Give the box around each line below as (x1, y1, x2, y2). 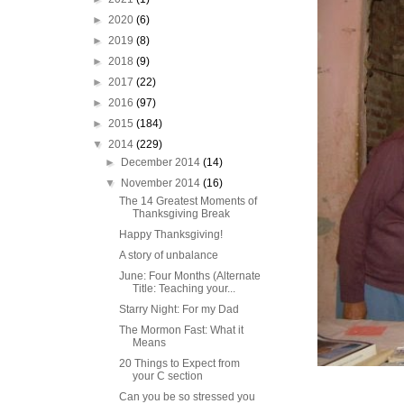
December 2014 (121, 156, 204, 169)
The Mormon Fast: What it (118, 324, 243, 336)
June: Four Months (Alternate (118, 270, 261, 282)
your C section (132, 370, 203, 382)
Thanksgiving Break (132, 207, 230, 220)
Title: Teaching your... (132, 282, 235, 295)
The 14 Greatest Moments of (118, 195, 257, 207)
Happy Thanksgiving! (118, 228, 223, 241)
